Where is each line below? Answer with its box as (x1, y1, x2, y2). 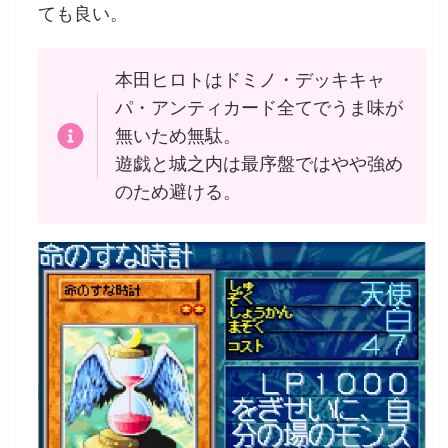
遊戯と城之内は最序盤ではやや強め (114, 153, 403, 174)
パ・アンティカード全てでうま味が (114, 97, 403, 118)
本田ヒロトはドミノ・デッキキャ (114, 69, 385, 90)
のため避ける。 (114, 181, 241, 202)
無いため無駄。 (114, 125, 241, 146)
